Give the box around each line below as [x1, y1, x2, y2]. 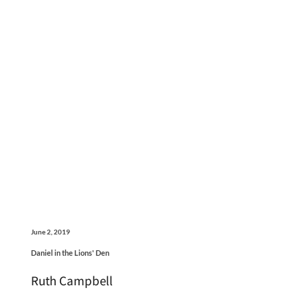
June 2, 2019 [30, 227, 70, 236]
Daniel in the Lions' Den [30, 247, 109, 257]
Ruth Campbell [30, 272, 113, 289]
